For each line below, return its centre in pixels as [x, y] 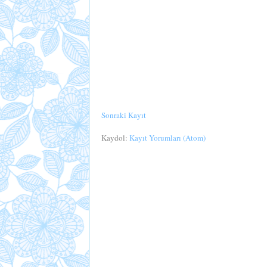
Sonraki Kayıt [123, 115]
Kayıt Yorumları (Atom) [167, 138]
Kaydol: [115, 138]
